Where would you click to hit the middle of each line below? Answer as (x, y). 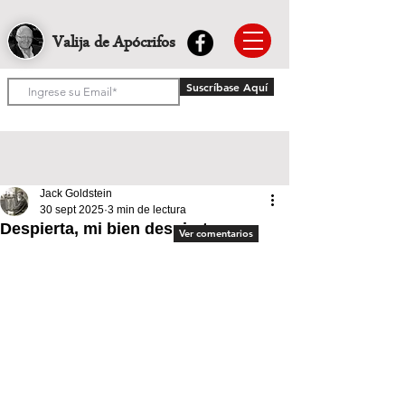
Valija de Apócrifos (113, 44)
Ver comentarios (216, 233)
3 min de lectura (147, 210)
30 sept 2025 (72, 210)
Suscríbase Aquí (227, 87)
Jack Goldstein (76, 193)
